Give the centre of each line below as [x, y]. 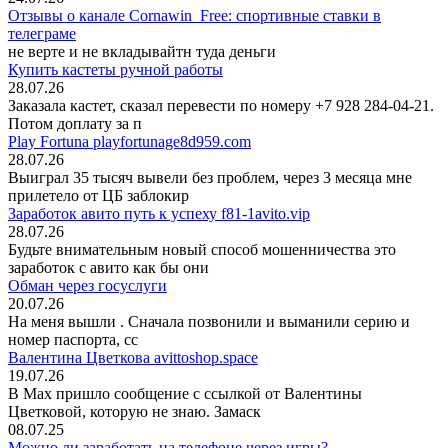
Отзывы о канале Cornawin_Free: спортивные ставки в [194, 16]
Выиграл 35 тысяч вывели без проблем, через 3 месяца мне [210, 178]
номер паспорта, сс [73, 340]
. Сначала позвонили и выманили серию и [265, 322]
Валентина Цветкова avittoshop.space [133, 358]
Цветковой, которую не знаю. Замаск [134, 412]
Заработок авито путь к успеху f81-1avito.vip [159, 214]
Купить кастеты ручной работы [115, 70]
